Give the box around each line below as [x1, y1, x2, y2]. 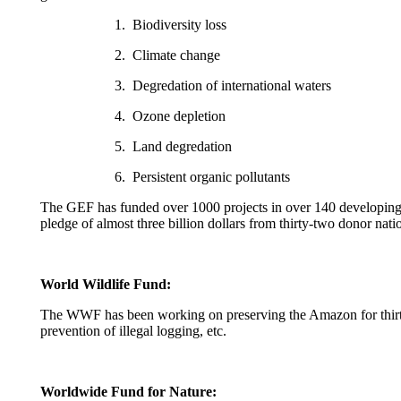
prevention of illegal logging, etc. [40, 323, 226, 338]
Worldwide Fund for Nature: [40, 384, 217, 399]
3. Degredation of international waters [115, 78, 332, 93]
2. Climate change [115, 47, 221, 63]
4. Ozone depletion [115, 108, 226, 124]
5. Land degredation [115, 139, 233, 154]
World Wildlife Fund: [40, 277, 171, 292]
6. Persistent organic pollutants [115, 169, 291, 184]
